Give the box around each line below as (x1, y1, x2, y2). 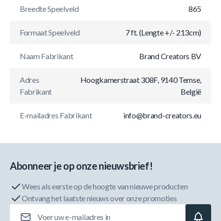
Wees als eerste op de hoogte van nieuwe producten (22, 182, 188, 191)
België (180, 87, 201, 96)
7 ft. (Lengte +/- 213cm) (125, 28, 201, 37)
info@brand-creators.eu (123, 110, 201, 120)
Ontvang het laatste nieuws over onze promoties (22, 193, 177, 203)
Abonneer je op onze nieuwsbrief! (10, 160, 153, 172)
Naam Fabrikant (20, 51, 74, 61)
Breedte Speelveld (20, 4, 79, 13)
